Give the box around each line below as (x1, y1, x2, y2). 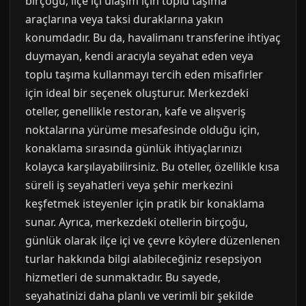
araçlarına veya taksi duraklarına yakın (25, 12, 223, 27)
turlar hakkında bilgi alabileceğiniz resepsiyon (25, 251, 262, 266)
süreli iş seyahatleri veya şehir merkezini (25, 178, 233, 193)
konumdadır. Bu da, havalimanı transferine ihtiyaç (25, 30, 281, 45)
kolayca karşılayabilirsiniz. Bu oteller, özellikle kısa (25, 159, 279, 174)
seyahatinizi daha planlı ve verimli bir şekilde (25, 288, 253, 303)
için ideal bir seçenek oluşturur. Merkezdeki (25, 85, 249, 100)
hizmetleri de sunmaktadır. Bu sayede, (25, 270, 221, 285)
